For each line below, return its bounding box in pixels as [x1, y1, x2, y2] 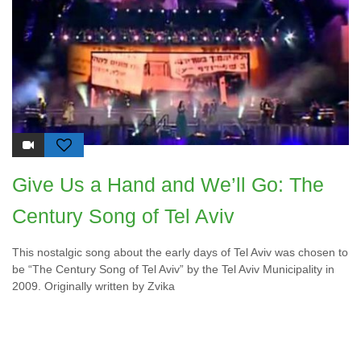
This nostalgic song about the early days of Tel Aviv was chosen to [12, 246, 348, 259]
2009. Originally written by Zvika [12, 280, 175, 293]
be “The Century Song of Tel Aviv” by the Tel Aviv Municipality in [12, 263, 334, 276]
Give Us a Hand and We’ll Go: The [12, 173, 324, 197]
